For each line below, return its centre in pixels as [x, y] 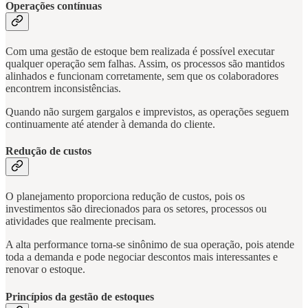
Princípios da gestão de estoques [81, 296]
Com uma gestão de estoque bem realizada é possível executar [140, 51]
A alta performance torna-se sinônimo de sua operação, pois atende [150, 245]
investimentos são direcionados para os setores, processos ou [136, 209]
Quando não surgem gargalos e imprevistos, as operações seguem [147, 111]
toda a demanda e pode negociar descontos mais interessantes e [142, 257]
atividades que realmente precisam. [81, 221]
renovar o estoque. [45, 269]
